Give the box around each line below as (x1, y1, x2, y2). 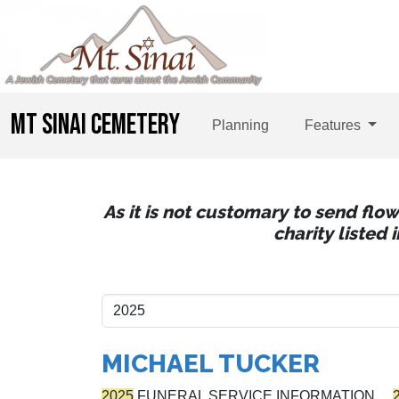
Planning (212, 118, 269, 133)
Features (305, 118, 364, 133)
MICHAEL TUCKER (102, 349, 320, 379)
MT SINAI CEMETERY (11, 108, 180, 142)
